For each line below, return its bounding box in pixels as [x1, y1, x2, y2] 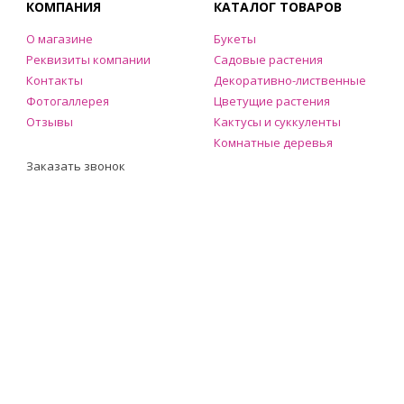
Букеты [214, 31, 256, 47]
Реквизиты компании [26, 51, 151, 68]
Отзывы [26, 114, 73, 130]
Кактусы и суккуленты [214, 114, 341, 130]
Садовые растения [214, 51, 323, 68]
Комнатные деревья [214, 134, 333, 151]
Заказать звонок [26, 158, 125, 174]
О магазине [26, 31, 93, 47]
